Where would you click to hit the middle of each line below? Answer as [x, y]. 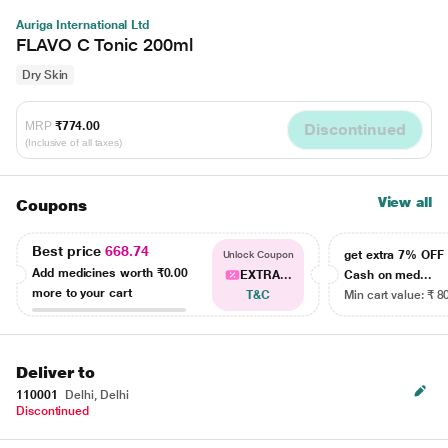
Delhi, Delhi [95, 395]
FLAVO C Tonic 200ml [104, 44]
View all [404, 202]
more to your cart [82, 292]
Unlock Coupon [258, 254]
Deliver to [56, 372]
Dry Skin [45, 75]
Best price [69, 250]
